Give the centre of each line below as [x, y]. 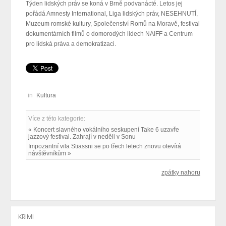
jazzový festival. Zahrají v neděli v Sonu [82, 137]
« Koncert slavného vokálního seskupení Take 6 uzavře [104, 130]
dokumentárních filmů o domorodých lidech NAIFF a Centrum [109, 34]
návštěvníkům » [50, 154]
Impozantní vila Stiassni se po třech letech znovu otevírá [105, 147]
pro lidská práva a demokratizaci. [71, 44]
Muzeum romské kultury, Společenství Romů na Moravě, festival [113, 24]
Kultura [46, 96]
